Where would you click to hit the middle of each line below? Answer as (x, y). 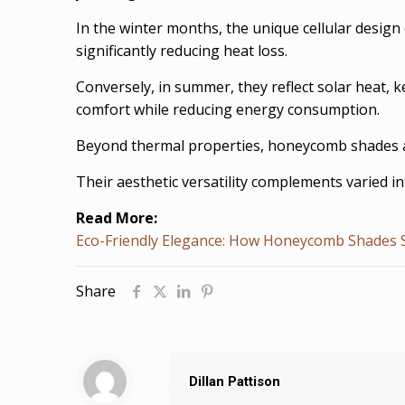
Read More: (117, 218)
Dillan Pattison (235, 382)
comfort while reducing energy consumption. (228, 110)
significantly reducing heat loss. (182, 51)
